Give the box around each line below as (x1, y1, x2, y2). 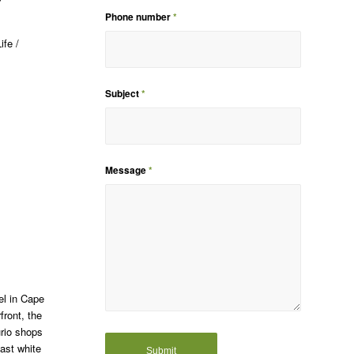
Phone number (104, 10, 173, 24)
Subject (104, 87, 141, 100)
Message (104, 164, 149, 177)
